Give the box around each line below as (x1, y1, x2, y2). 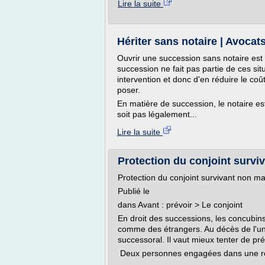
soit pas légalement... (117, 109, 197, 119)
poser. (117, 85, 140, 95)
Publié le (118, 186, 150, 196)
